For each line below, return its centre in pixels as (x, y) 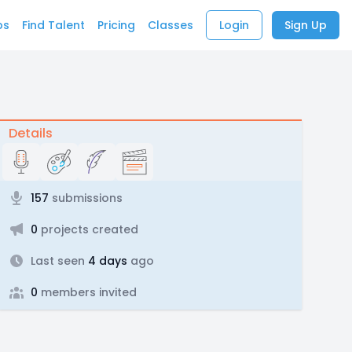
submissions (85, 198)
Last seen (57, 261)
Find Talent (53, 25)
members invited (87, 292)
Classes (170, 25)
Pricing (116, 25)
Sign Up (306, 25)
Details (30, 133)
